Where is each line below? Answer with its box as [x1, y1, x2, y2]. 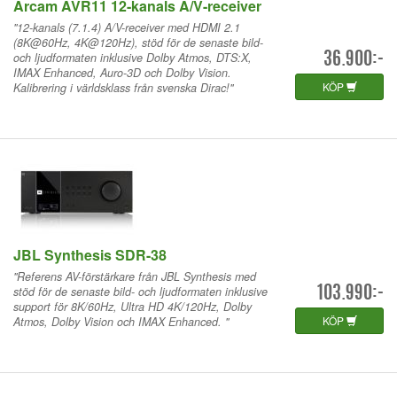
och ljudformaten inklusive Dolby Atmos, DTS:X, [13, 49, 252, 66]
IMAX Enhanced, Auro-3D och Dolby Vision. [13, 64, 231, 81]
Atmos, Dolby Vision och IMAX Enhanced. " [13, 313, 229, 330]
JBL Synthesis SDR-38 [13, 244, 167, 265]
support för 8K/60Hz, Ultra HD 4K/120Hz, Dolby [13, 298, 252, 315]
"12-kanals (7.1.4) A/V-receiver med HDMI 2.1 [13, 19, 240, 35]
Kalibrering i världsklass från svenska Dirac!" [13, 79, 233, 96]
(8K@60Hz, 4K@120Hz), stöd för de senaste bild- [13, 34, 263, 51]
